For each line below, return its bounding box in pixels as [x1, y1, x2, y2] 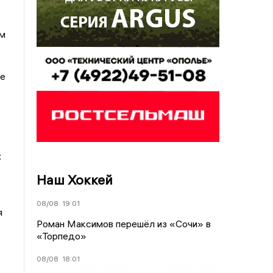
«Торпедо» [37, 230, 87, 242]
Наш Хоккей [37, 171, 113, 188]
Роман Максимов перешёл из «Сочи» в [37, 218, 211, 230]
